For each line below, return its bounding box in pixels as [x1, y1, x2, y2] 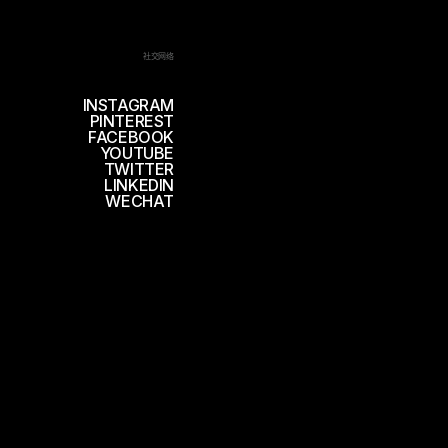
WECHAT [105, 191, 174, 211]
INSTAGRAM [82, 95, 174, 115]
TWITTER [103, 159, 174, 179]
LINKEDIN [104, 175, 174, 195]
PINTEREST [89, 111, 174, 131]
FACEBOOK [88, 127, 174, 147]
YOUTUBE [99, 143, 174, 163]
